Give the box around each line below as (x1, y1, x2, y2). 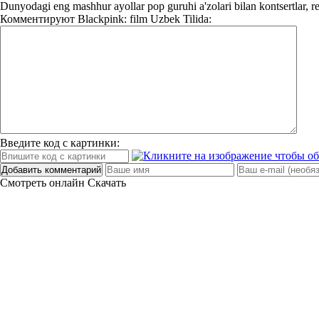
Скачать (88, 177, 126, 189)
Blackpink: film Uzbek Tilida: (75, 13, 211, 25)
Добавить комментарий (1, 164, 101, 175)
